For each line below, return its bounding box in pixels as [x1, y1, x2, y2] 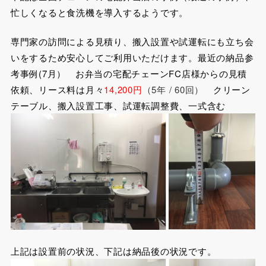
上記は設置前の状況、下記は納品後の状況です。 [10, 245, 217, 258]
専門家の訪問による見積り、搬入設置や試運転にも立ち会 [10, 35, 254, 48]
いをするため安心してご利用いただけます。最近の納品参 [10, 51, 254, 64]
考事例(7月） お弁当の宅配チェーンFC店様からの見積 [10, 67, 248, 80]
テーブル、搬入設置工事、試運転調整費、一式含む [10, 99, 226, 112]
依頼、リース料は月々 [10, 83, 104, 96]
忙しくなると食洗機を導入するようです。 [10, 5, 189, 18]
